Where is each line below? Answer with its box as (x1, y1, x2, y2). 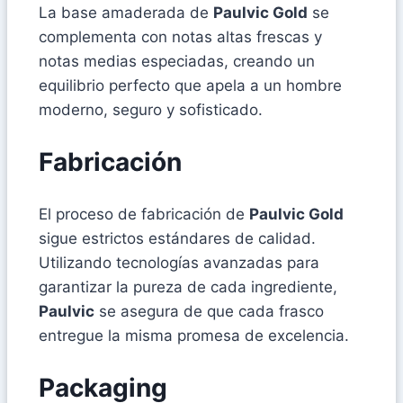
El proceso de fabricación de (39, 204, 249, 223)
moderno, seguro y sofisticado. (39, 101, 263, 120)
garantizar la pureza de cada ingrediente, (39, 277, 337, 296)
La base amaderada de (39, 4, 213, 22)
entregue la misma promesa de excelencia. (39, 326, 349, 345)
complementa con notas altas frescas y (39, 28, 322, 47)
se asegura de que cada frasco (94, 301, 324, 320)
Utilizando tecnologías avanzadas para (39, 253, 319, 272)
